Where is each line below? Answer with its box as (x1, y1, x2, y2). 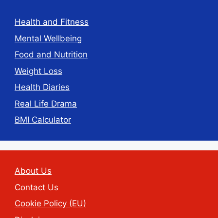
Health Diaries (15, 82, 70, 92)
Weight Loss (15, 66, 62, 76)
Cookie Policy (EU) (15, 199, 86, 209)
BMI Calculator (15, 115, 71, 125)
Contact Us (15, 182, 58, 192)
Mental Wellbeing (15, 33, 82, 43)
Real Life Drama (15, 98, 77, 109)
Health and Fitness (15, 17, 89, 27)
